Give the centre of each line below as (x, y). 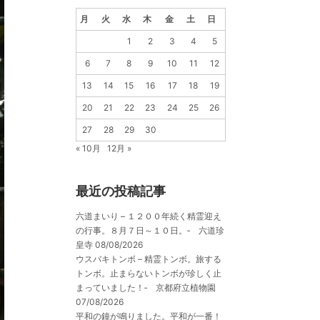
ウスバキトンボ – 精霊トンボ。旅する (149, 259)
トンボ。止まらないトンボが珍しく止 (149, 273)
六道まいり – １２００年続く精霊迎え (149, 216)
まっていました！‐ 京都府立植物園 (146, 287)
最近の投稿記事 (121, 191)
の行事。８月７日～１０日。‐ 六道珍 (150, 230)
